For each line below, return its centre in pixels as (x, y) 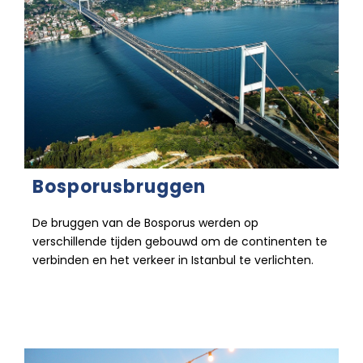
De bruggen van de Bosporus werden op (145, 223)
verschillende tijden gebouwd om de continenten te (180, 242)
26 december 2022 (83, 296)
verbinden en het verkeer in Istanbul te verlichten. (173, 261)
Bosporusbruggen (119, 187)
